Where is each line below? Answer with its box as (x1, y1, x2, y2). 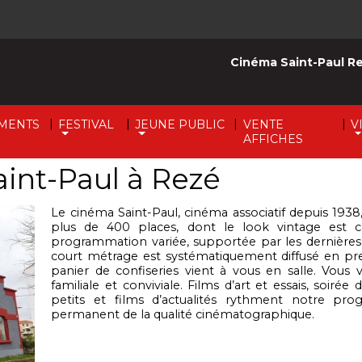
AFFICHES (242, 132, 303, 146)
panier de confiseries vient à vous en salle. (51, 263, 322, 278)
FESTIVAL (58, 117, 115, 132)
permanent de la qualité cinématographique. (51, 307, 315, 322)
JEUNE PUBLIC (135, 117, 225, 132)
